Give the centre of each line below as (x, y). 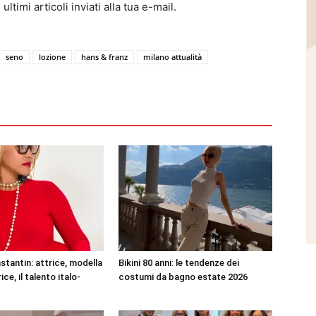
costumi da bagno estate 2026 (183, 277)
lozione (52, 57)
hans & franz (104, 57)
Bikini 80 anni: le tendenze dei (179, 263)
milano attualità (172, 57)
